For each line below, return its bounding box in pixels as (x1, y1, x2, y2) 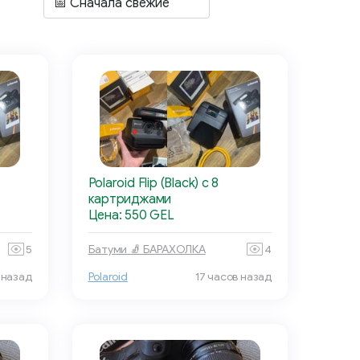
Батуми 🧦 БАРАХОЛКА (88, 242, 206, 256)
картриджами (88, 191, 172, 208)
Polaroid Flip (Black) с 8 (88, 175, 219, 192)
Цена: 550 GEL (88, 207, 174, 224)
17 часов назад (194, 270, 272, 284)
